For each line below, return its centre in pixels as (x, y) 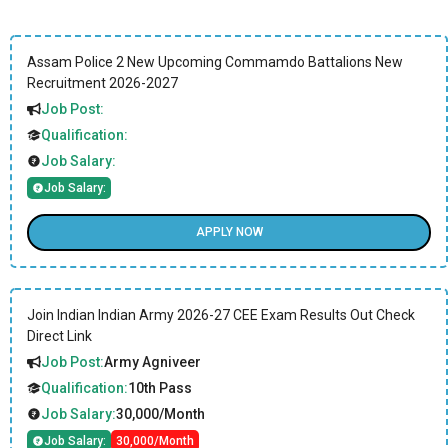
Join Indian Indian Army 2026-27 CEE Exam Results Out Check (221, 314)
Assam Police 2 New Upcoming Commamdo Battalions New (215, 61)
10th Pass (160, 387)
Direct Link (59, 335)
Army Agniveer (152, 361)
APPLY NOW (229, 232)
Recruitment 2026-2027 (102, 82)
